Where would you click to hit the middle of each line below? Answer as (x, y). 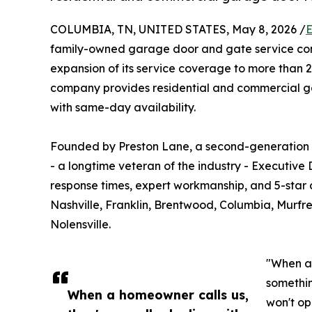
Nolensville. (80, 224)
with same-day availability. (123, 107)
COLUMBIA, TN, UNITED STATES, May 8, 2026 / (178, 29)
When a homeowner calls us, (158, 294)
